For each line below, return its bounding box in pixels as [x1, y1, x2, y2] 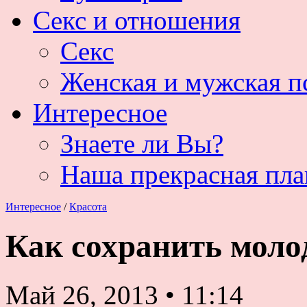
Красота [69, 201, 107, 212]
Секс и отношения [33, 5, 241, 35]
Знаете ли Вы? [60, 129, 223, 158]
